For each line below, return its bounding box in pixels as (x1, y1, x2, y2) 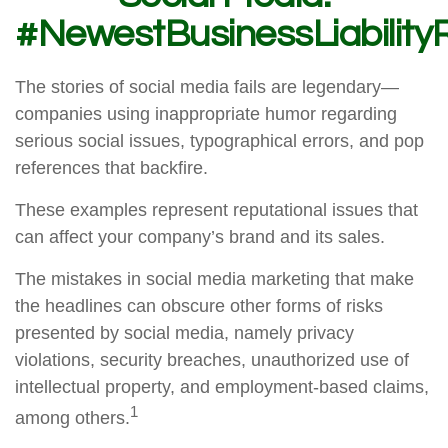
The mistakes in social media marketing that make (15, 269, 414, 289)
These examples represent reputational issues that (15, 200, 418, 220)
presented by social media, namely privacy (15, 323, 354, 343)
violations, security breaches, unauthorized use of (15, 350, 409, 370)
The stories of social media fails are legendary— (15, 77, 399, 97)
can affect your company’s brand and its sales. (15, 227, 385, 247)
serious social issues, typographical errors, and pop (15, 131, 424, 151)
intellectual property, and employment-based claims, (15, 377, 429, 397)
